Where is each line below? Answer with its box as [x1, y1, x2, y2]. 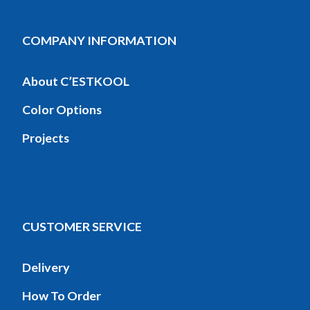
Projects [21, 129, 69, 145]
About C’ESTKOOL [21, 73, 129, 89]
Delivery [21, 259, 70, 275]
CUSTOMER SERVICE [21, 218, 142, 234]
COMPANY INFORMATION [21, 33, 176, 48]
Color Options [21, 101, 102, 117]
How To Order [21, 287, 101, 303]
